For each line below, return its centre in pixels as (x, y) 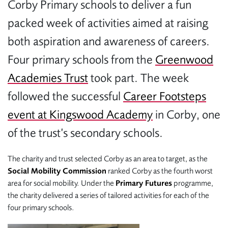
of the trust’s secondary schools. (85, 133)
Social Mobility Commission (57, 171)
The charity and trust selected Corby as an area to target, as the (108, 159)
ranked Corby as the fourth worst (160, 171)
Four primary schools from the (81, 60)
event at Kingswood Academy (80, 115)
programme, (193, 183)
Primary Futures (144, 183)
